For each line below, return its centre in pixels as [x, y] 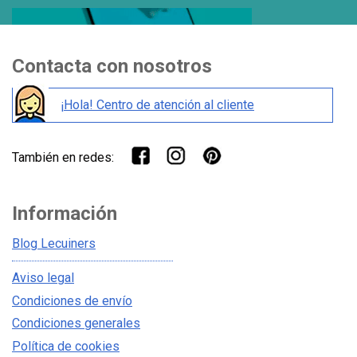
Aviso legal [43, 278]
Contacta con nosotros [112, 66]
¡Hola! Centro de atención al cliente [157, 105]
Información [65, 213]
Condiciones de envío [72, 300]
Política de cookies [66, 346]
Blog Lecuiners [54, 244]
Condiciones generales [76, 324]
